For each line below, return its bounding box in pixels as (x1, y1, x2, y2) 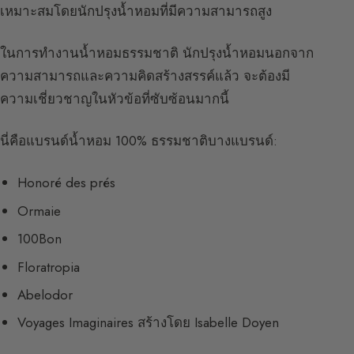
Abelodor (17, 285, 73, 305)
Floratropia (17, 257, 81, 277)
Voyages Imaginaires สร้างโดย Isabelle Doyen (17, 313, 280, 333)
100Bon (17, 229, 62, 249)
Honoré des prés (17, 173, 116, 193)
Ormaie (17, 201, 62, 220)
